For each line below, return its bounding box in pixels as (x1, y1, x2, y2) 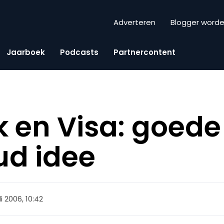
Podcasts (60, 46, 98, 57)
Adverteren (113, 17, 155, 28)
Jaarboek (6, 46, 45, 57)
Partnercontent (113, 46, 175, 57)
